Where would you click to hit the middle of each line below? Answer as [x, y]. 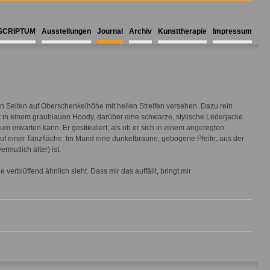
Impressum [232, 31]
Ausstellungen [66, 31]
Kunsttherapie [182, 31]
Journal [110, 31]
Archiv [140, 31]
